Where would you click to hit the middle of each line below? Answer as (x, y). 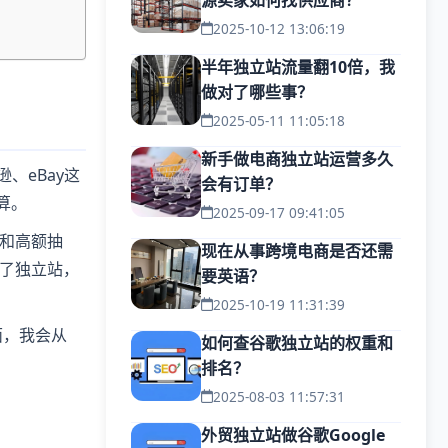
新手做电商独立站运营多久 (297, 159)
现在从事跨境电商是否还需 (297, 251)
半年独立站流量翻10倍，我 (298, 67)
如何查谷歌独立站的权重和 (297, 343)
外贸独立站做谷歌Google (293, 435)
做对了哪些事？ (257, 92)
